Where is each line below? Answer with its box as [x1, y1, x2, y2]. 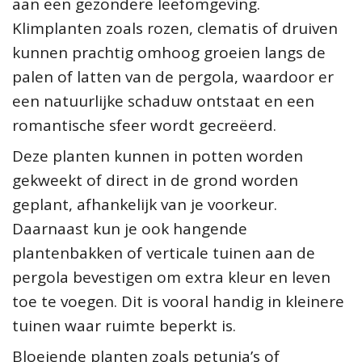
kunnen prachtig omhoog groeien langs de [12, 41, 326, 63]
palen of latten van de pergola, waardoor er [12, 65, 334, 87]
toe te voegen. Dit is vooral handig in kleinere [12, 290, 344, 312]
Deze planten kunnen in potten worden [12, 145, 303, 166]
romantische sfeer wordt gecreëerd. [12, 114, 276, 136]
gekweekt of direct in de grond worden [12, 169, 298, 191]
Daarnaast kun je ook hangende [12, 217, 247, 239]
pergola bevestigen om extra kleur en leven [12, 266, 330, 288]
